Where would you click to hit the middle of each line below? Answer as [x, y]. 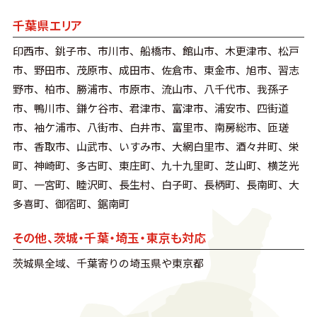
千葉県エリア [47, 25]
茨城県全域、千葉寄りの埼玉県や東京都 [108, 263]
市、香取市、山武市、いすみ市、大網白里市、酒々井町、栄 [156, 146]
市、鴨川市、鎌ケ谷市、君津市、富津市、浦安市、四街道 [150, 108]
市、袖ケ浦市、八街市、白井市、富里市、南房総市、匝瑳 [150, 127]
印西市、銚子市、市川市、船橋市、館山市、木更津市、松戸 [156, 51]
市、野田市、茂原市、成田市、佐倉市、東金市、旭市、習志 [156, 70]
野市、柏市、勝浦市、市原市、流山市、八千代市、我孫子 [150, 89]
